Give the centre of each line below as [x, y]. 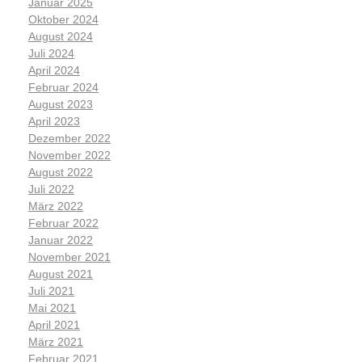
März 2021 [56, 342]
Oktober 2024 [63, 20]
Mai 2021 [52, 308]
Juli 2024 [51, 54]
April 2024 [54, 71]
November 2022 [69, 156]
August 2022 [61, 173]
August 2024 [61, 37]
